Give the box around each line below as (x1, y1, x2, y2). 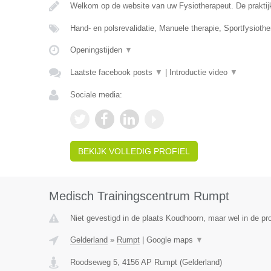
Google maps (146, 235, 195, 244)
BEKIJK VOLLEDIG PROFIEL (77, 146, 190, 156)
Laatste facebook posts (70, 68, 155, 77)
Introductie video (169, 68, 230, 77)
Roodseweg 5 (70, 258, 117, 267)
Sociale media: (70, 90, 122, 99)
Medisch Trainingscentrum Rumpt (48, 189, 229, 203)
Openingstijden (70, 45, 125, 54)
